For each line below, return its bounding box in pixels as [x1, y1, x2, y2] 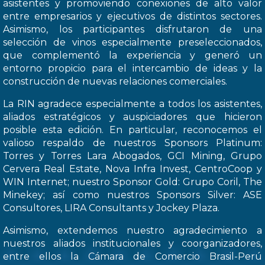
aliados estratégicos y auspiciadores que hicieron [3, 111, 262, 122]
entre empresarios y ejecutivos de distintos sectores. [3, 10, 262, 22]
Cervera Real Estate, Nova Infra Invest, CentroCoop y [3, 163, 262, 174]
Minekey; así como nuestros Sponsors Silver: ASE [3, 189, 262, 201]
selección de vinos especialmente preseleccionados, [3, 36, 262, 48]
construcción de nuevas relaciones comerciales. [3, 75, 227, 87]
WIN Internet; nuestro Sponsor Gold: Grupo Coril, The [3, 176, 262, 188]
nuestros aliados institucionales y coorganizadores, [3, 237, 262, 249]
